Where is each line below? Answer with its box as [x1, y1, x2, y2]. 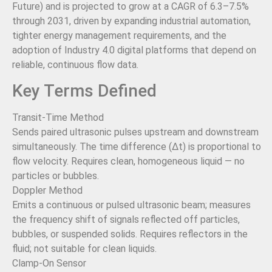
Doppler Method [12, 185, 83, 197]
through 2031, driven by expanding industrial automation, [12, 15, 251, 27]
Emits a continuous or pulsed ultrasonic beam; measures [12, 199, 251, 211]
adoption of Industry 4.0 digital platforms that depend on [12, 44, 256, 56]
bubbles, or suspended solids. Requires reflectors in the [12, 228, 248, 240]
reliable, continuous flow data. [12, 58, 138, 70]
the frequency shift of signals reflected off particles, [12, 214, 240, 226]
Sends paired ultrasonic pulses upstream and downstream [12, 126, 259, 138]
